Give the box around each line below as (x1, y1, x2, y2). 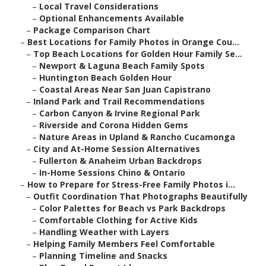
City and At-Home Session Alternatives (33, 143, 200, 155)
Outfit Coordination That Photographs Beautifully (33, 191, 248, 202)
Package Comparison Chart (33, 24, 150, 36)
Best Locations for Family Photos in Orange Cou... (27, 36, 239, 48)
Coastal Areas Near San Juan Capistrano (39, 84, 211, 96)
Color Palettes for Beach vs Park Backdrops (39, 202, 226, 214)
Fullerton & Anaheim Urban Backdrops (39, 155, 202, 167)
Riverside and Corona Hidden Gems (39, 119, 188, 131)
